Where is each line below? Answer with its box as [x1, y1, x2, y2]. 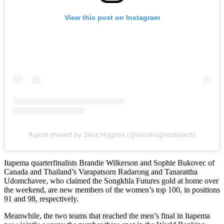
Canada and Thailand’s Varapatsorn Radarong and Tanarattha [4, 167, 197, 176]
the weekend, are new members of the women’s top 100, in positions [4, 185, 220, 194]
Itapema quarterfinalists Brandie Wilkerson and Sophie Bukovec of [4, 158, 214, 167]
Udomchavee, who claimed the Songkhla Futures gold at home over [4, 176, 218, 185]
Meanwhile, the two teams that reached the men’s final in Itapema [4, 211, 210, 220]
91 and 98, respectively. [4, 194, 78, 203]
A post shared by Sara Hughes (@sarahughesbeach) [28, 130, 196, 138]
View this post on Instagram [64, 13, 160, 21]
